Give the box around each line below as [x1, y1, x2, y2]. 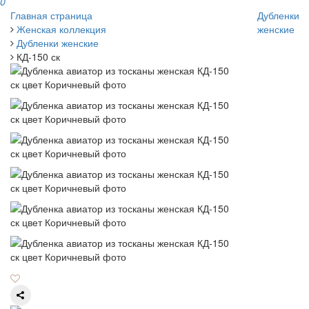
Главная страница [10, 8, 92, 23]
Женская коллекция [17, 22, 106, 37]
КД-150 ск [17, 50, 60, 64]
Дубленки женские [17, 36, 99, 50]
